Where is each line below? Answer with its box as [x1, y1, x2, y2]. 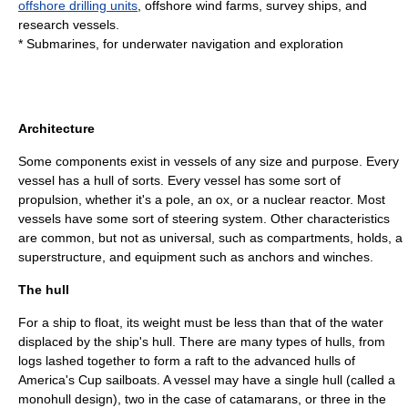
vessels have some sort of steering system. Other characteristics [18, 211, 390, 226]
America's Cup [18, 372, 102, 387]
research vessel [18, 17, 109, 32]
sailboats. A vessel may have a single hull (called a [102, 372, 395, 387]
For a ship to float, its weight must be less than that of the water [18, 315, 383, 330]
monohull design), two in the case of [18, 392, 229, 406]
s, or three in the [291, 392, 386, 406]
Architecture [18, 121, 95, 136]
